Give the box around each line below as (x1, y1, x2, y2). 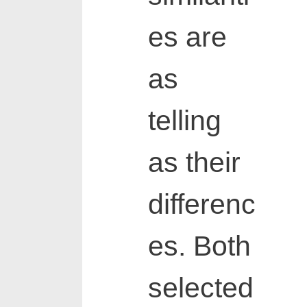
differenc (147, 188, 256, 221)
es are (147, 21, 227, 53)
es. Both (147, 230, 251, 262)
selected (147, 272, 254, 304)
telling (147, 105, 221, 137)
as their (147, 147, 241, 179)
